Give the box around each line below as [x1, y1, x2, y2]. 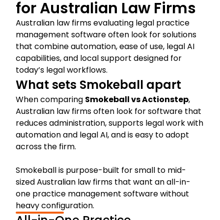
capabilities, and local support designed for [16, 52, 182, 64]
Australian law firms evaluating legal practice [16, 17, 190, 28]
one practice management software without [16, 188, 189, 199]
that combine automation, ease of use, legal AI [16, 40, 194, 52]
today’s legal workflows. [16, 64, 108, 76]
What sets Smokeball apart [16, 76, 181, 93]
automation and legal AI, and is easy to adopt [16, 129, 189, 140]
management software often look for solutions [16, 28, 196, 40]
